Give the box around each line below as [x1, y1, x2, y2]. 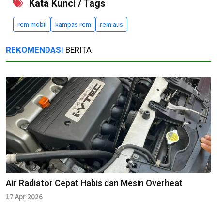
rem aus [100, 20, 123, 29]
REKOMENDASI [6, 45, 63, 55]
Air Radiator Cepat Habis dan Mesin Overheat [121, 178, 183, 188]
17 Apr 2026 [6, 192, 43, 201]
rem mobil [17, 20, 46, 29]
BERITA [63, 45, 92, 55]
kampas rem [55, 20, 91, 29]
